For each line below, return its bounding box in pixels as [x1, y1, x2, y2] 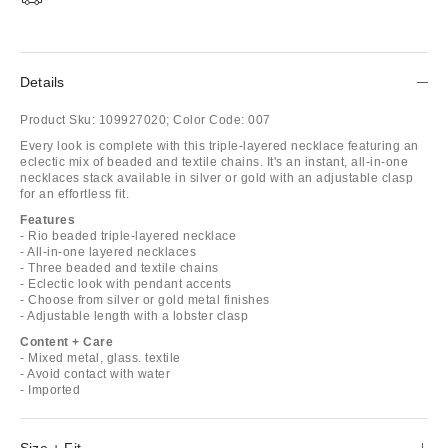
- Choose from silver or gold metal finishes [20, 292, 270, 307]
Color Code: [173, 112, 245, 127]
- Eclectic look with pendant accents [20, 276, 231, 291]
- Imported [20, 382, 80, 397]
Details [20, 73, 65, 90]
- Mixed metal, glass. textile [20, 350, 181, 365]
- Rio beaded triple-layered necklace [20, 228, 236, 243]
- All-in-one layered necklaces [20, 244, 196, 259]
